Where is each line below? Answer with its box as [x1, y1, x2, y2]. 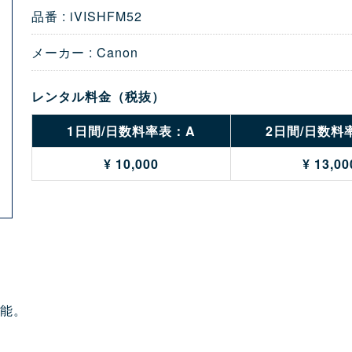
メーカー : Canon [31, 43, 138, 61]
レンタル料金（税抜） [31, 87, 165, 105]
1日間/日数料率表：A [66, 122, 196, 140]
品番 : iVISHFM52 [31, 7, 142, 25]
